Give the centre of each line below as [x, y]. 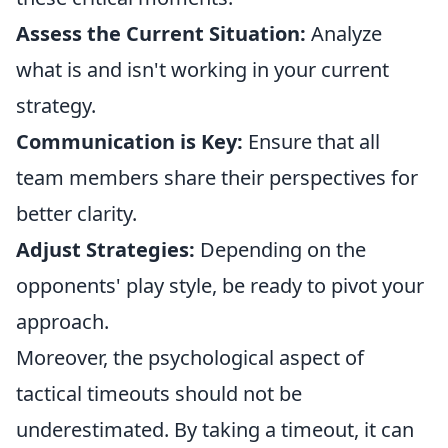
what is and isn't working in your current [202, 69]
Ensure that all [311, 141]
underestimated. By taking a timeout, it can [215, 429]
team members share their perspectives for [217, 177]
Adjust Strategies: [105, 249]
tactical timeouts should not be [159, 393]
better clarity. [76, 213]
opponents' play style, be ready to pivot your [220, 285]
